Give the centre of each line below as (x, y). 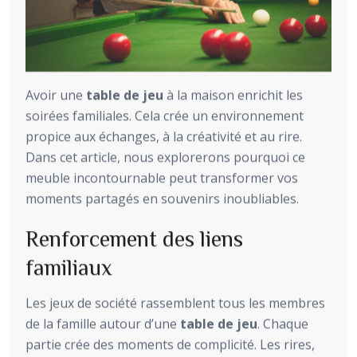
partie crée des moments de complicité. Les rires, (170, 345)
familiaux (69, 267)
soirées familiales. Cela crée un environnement (165, 116)
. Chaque (283, 324)
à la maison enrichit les (233, 95)
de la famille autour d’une (103, 324)
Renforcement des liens (134, 238)
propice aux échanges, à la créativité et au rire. (164, 137)
